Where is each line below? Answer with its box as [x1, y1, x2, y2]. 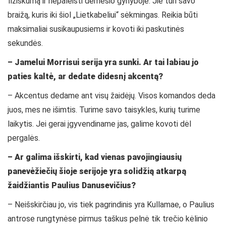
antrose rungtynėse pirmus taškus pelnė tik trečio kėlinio [8, 214, 208, 224]
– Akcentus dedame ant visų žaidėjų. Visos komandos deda [8, 91, 215, 101]
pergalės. [8, 133, 40, 143]
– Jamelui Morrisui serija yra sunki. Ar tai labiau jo [8, 58, 199, 68]
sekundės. [8, 38, 43, 48]
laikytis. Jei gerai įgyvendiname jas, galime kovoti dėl [8, 119, 191, 129]
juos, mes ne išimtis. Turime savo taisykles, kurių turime [8, 105, 200, 115]
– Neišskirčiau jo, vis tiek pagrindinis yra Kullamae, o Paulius [8, 200, 214, 210]
